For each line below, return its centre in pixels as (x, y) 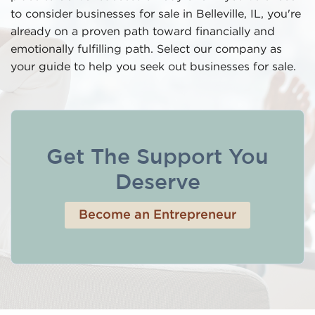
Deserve (157, 183)
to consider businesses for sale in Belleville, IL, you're (156, 14)
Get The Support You (157, 158)
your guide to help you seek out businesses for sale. (153, 67)
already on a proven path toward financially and (143, 32)
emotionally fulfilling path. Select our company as (146, 50)
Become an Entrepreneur (157, 215)
